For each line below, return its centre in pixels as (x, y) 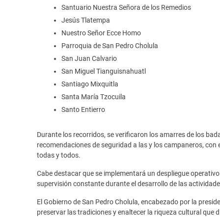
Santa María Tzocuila (94, 96)
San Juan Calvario (89, 58)
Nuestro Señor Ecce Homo (101, 33)
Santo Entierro (83, 109)
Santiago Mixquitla (90, 84)
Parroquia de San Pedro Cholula (110, 45)
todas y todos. (59, 155)
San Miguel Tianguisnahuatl (104, 71)
